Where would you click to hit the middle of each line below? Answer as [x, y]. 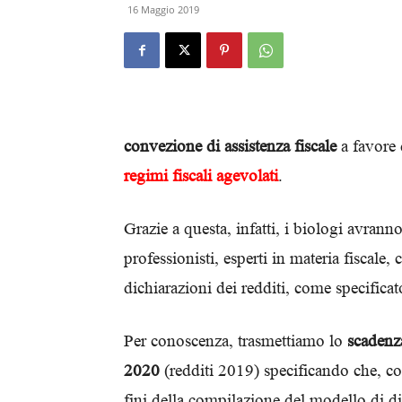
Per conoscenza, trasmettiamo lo [236, 341]
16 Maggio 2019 [163, 9]
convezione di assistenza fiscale [230, 146]
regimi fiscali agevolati [201, 175]
